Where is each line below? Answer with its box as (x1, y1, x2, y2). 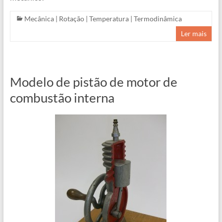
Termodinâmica (133, 14, 182, 23)
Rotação (58, 14, 84, 23)
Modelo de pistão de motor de (9, 73, 177, 90)
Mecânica (24, 14, 54, 23)
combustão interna (9, 89, 114, 106)
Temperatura (89, 14, 129, 23)
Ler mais (181, 29, 207, 38)
